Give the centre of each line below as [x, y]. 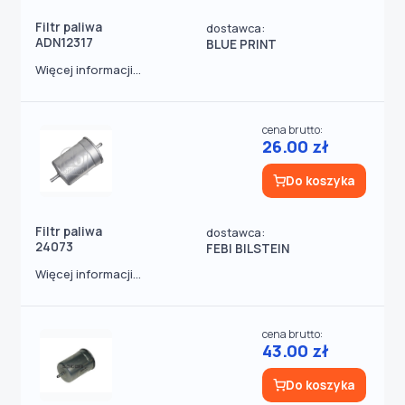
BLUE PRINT [241, 44]
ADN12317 [64, 42]
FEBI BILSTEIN [248, 249]
